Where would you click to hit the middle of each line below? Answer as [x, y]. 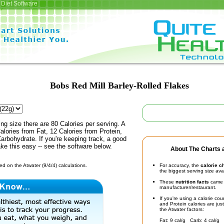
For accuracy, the [180, 165]
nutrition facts [192, 182]
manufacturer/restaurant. [188, 187]
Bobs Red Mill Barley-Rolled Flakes [119, 85]
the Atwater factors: [182, 209]
